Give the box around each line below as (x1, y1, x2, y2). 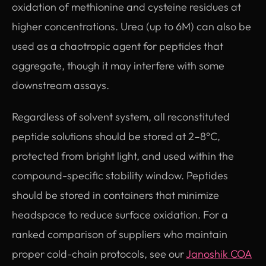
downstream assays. (12, 78, 109, 92)
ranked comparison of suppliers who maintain (12, 227, 227, 241)
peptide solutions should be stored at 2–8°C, (12, 129, 220, 143)
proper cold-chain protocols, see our (12, 246, 186, 261)
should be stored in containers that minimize (12, 188, 219, 202)
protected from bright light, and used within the (12, 148, 234, 163)
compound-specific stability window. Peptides (12, 168, 228, 182)
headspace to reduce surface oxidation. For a (12, 207, 228, 221)
